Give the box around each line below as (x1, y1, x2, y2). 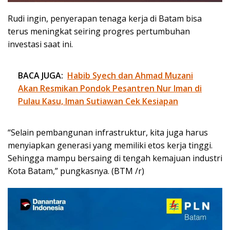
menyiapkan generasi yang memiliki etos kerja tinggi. (8, 139, 213, 151)
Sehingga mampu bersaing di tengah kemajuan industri (8, 152, 222, 164)
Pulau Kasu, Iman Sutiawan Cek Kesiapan (18, 95, 178, 107)
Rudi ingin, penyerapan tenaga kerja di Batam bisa (8, 12, 202, 24)
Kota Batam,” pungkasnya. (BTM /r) (8, 165, 144, 177)
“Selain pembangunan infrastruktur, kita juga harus (8, 126, 208, 138)
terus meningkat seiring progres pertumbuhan (8, 25, 190, 37)
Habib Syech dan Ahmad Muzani (67, 69, 193, 81)
